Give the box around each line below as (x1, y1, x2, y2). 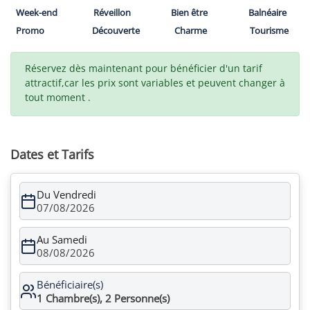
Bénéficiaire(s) (37, 277, 103, 291)
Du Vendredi (37, 188, 96, 201)
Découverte (91, 24, 140, 37)
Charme (174, 24, 207, 37)
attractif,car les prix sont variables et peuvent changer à (25, 76, 285, 89)
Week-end (16, 6, 57, 19)
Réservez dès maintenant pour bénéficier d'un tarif (25, 62, 262, 75)
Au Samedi (37, 232, 87, 246)
